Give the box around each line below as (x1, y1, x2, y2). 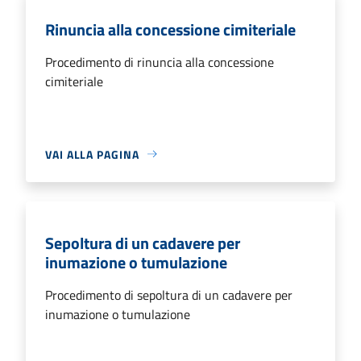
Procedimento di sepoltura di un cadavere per (45, 284, 293, 305)
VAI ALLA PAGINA (45, 145, 139, 163)
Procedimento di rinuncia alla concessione (45, 52, 274, 72)
